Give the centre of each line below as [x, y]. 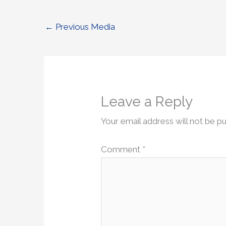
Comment [122, 150]
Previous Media [84, 27]
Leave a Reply [147, 101]
